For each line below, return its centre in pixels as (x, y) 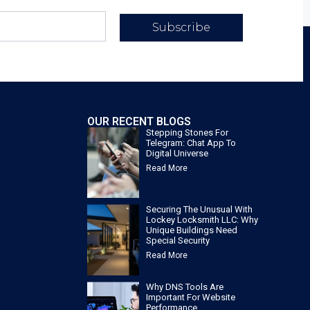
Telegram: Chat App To (191, 143)
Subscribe (181, 27)
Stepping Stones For (187, 132)
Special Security (178, 241)
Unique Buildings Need (192, 230)
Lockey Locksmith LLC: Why (202, 220)
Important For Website (191, 298)
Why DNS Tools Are (185, 287)
